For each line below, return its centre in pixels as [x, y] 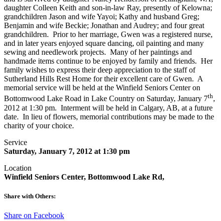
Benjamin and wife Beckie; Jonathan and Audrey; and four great [104, 26]
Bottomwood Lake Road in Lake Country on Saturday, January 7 [106, 99]
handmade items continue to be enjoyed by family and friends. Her [108, 61]
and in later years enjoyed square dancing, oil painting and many [104, 43]
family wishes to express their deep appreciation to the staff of [100, 70]
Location [18, 168]
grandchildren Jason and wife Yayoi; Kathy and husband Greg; [102, 17]
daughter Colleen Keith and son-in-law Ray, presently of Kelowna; [108, 8]
